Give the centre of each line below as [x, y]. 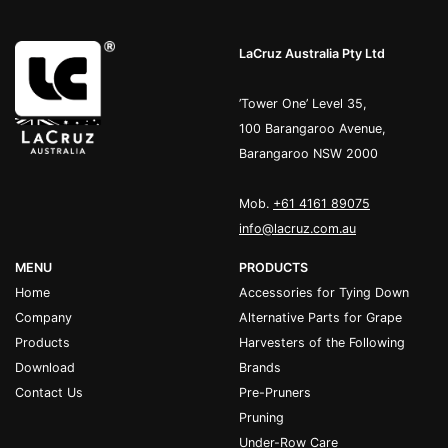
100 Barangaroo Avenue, [312, 128]
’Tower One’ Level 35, [303, 103]
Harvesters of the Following [322, 342]
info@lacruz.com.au [297, 228]
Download [45, 367]
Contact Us [49, 392]
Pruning [261, 417]
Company [43, 317]
